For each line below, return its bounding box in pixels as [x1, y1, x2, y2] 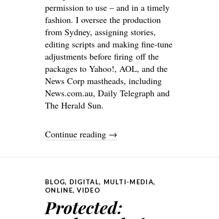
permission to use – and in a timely [45, 1, 170, 14]
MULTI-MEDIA [103, 178, 153, 186]
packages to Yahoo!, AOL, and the [45, 63, 168, 75]
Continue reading [45, 128, 109, 140]
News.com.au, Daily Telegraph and [45, 87, 170, 99]
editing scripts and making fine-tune [45, 38, 173, 50]
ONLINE [45, 186, 73, 195]
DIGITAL [69, 178, 99, 186]
